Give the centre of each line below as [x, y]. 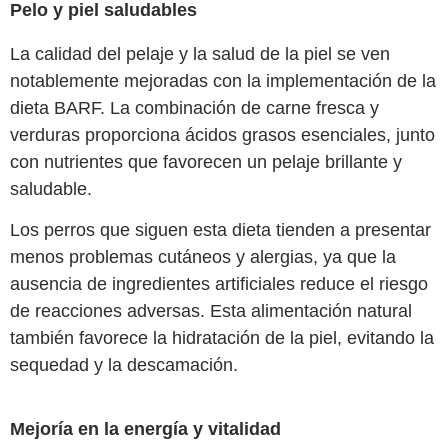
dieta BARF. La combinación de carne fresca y [194, 107]
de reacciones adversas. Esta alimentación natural [211, 311]
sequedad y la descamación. [124, 365]
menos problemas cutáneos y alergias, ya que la [203, 257]
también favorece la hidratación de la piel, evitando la [222, 338]
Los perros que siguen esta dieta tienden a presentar [220, 230]
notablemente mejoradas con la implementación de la [223, 80]
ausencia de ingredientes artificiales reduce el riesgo [219, 284]
